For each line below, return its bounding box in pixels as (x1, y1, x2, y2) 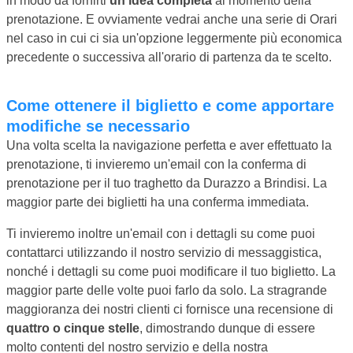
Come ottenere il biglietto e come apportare (6, 96, 17, 114)
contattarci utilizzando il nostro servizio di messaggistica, (6, 245, 321, 259)
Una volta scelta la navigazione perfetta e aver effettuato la (6, 138, 332, 152)
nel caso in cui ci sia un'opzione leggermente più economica (6, 31, 342, 45)
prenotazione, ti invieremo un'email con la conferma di (6, 157, 307, 171)
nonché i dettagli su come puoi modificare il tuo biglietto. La (6, 264, 336, 278)
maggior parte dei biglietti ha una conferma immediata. (6, 195, 309, 209)
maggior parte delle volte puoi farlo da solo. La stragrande (6, 283, 327, 297)
